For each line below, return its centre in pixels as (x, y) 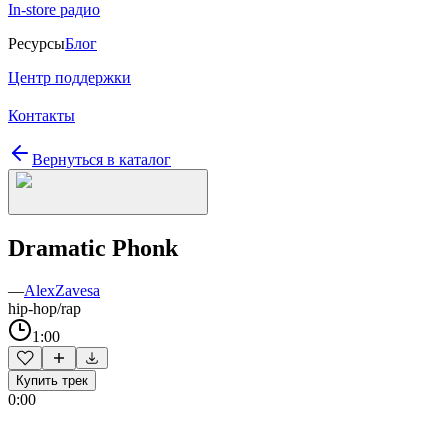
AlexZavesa (62, 290)
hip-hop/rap (44, 308)
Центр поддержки (69, 77)
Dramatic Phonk (93, 247)
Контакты (41, 115)
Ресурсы (36, 43)
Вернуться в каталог (101, 159)
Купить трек (52, 380)
